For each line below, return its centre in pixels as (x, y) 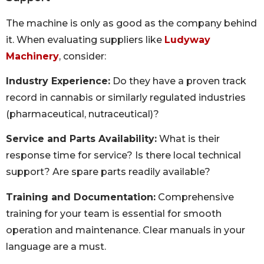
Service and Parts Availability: (81, 139)
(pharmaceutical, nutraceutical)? (82, 114)
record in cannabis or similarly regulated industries (126, 97)
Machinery (32, 56)
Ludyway (187, 39)
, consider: (82, 56)
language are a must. (56, 246)
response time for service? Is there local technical (123, 156)
